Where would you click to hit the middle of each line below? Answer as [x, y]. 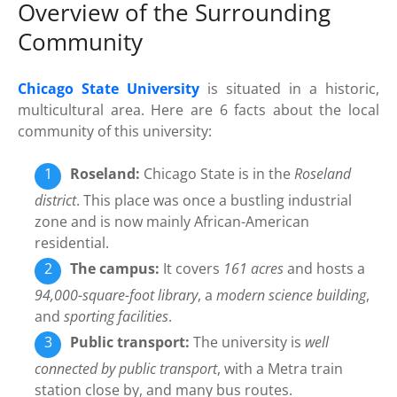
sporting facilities [117, 317]
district [56, 201]
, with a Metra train [280, 369]
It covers [192, 269]
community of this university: [115, 132]
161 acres [254, 269]
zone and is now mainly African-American [172, 222]
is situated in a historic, [289, 89]
